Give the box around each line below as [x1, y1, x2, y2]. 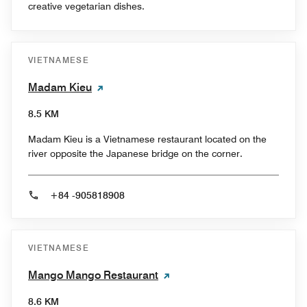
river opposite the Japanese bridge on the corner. [28, 147, 243, 159]
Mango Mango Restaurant [28, 268, 158, 282]
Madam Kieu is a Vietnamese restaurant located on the [28, 133, 267, 145]
